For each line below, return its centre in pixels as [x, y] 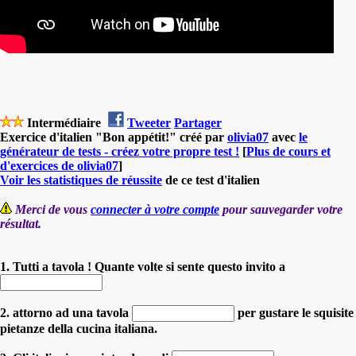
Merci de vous [53, 209]
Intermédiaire [64, 122]
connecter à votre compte [155, 209]
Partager [198, 122]
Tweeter [149, 122]
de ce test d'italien [211, 180]
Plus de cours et [288, 151]
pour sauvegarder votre [281, 209]
